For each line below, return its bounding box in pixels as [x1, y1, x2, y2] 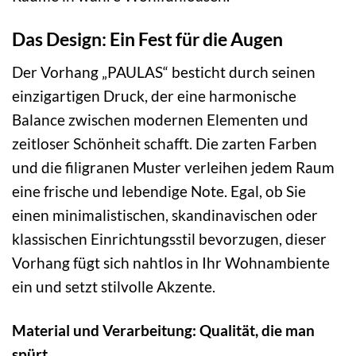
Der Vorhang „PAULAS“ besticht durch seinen [12, 62, 315, 81]
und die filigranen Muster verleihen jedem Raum [12, 157, 335, 176]
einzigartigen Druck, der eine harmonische [12, 86, 296, 105]
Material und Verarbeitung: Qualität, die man [12, 320, 315, 339]
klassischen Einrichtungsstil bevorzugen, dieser [12, 229, 327, 248]
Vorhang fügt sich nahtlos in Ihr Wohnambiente [12, 253, 330, 272]
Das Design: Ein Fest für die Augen [12, 28, 283, 51]
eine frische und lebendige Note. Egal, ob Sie [12, 181, 306, 200]
